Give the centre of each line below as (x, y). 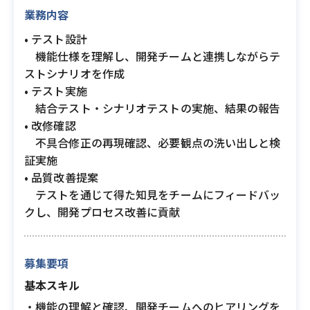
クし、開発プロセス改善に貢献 (102, 212)
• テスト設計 (56, 39)
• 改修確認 (50, 125)
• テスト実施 (56, 91)
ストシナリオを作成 (75, 73)
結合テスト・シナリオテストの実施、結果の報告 (153, 108)
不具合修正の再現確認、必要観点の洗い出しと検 (153, 143)
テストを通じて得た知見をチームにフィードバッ (153, 194)
